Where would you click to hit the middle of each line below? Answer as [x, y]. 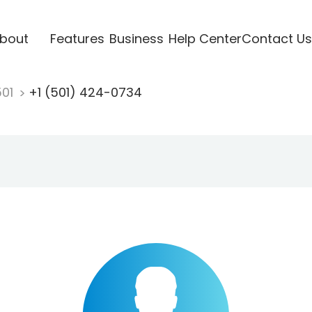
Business [136, 38]
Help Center [205, 38]
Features [77, 38]
